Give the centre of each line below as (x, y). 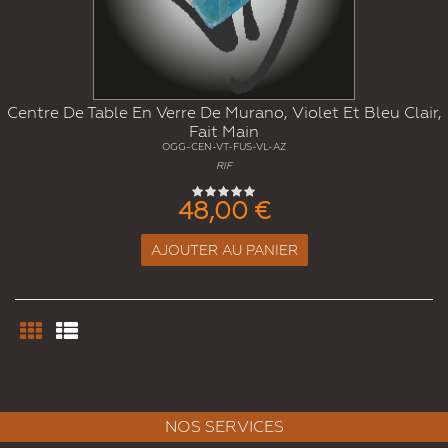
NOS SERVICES (224, 426)
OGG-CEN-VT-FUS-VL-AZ (224, 146)
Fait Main (224, 131)
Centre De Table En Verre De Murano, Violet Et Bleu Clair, (224, 112)
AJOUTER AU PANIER (224, 249)
